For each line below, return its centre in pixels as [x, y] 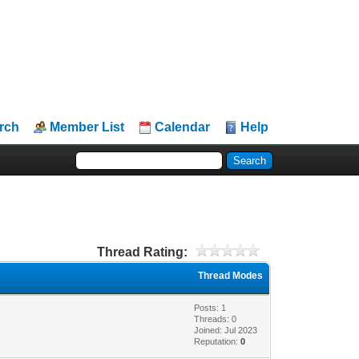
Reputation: [218, 341]
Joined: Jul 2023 [226, 330]
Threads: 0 [216, 319]
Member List [87, 127]
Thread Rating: [142, 252]
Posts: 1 [210, 307]
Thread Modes [231, 275]
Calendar [183, 127]
